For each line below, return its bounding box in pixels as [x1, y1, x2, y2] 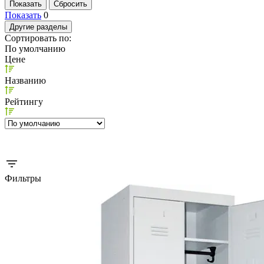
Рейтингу [5, 96, 43, 107]
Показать [5, 9, 41, 20]
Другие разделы [9, 22, 67, 31]
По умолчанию [5, 43, 65, 54]
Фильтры [5, 173, 41, 183]
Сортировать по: [5, 32, 71, 43]
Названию [5, 75, 46, 85]
